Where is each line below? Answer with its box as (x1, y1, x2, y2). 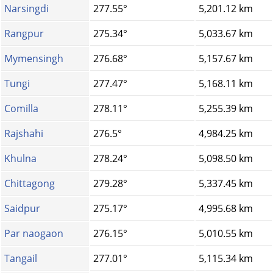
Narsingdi (4, 2, 49, 16)
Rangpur (4, 27, 44, 41)
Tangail (4, 252, 37, 266)
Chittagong (4, 177, 55, 191)
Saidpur (4, 202, 40, 216)
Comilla (4, 102, 38, 116)
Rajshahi (4, 127, 43, 141)
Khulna (4, 152, 37, 166)
